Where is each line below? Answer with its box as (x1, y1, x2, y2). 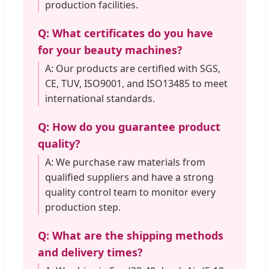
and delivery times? (38, 244, 143, 259)
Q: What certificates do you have (38, 25, 213, 40)
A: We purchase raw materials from (45, 155, 205, 169)
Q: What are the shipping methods (38, 228, 223, 243)
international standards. (45, 91, 155, 105)
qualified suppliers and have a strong (45, 170, 214, 184)
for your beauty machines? (38, 42, 183, 57)
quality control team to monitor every (45, 185, 216, 199)
